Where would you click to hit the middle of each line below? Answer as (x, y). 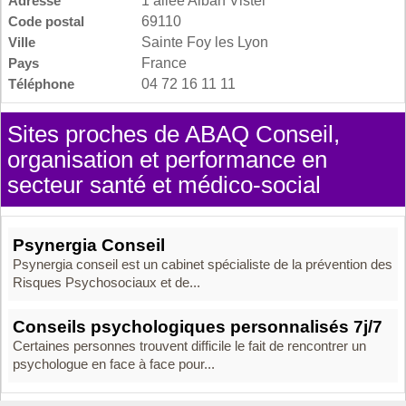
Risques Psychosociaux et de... (106, 282)
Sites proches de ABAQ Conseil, (174, 134)
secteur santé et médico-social (164, 184)
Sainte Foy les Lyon (205, 42)
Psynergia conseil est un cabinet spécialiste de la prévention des (203, 264)
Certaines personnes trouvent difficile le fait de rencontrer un (189, 346)
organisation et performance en (167, 159)
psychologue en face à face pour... (114, 364)
